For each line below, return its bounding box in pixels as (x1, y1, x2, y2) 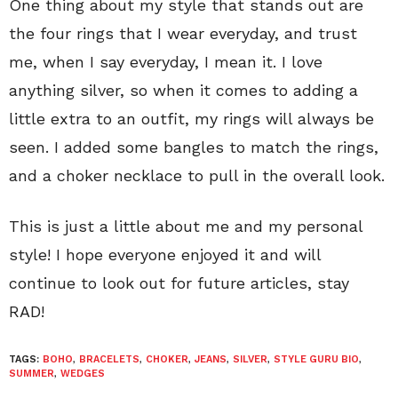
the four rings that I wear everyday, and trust (9, 24, 357, 44)
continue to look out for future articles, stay (9, 274, 349, 293)
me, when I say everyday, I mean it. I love (9, 52, 322, 72)
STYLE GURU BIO (274, 354, 359, 366)
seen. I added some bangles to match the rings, (9, 138, 378, 157)
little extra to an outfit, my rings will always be (9, 109, 374, 129)
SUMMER (9, 368, 54, 380)
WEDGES (60, 368, 105, 380)
